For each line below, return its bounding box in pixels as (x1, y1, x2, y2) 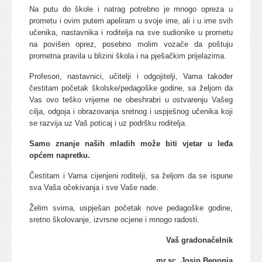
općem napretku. (29, 150, 90, 160)
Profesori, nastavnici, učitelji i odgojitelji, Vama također (29, 71, 233, 81)
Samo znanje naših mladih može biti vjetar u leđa (29, 139, 233, 148)
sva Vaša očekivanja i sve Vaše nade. (29, 182, 158, 192)
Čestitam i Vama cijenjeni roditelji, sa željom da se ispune (29, 171, 233, 180)
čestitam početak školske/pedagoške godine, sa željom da (29, 83, 233, 92)
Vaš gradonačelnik (166, 235, 233, 244)
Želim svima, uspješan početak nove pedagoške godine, (29, 203, 233, 212)
